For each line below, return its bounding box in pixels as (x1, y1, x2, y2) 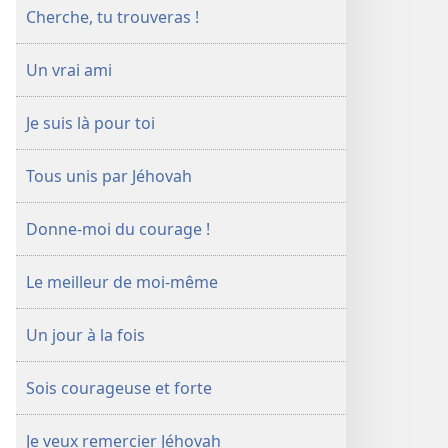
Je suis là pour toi (26, 112, 155, 134)
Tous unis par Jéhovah (26, 165, 192, 187)
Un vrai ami (26, 59, 112, 81)
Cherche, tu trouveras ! (26, 6, 199, 28)
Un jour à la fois (26, 324, 145, 346)
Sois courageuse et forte (26, 377, 212, 399)
